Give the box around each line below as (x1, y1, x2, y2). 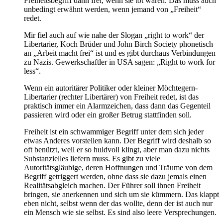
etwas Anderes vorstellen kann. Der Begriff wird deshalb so (24, 136, 211, 145)
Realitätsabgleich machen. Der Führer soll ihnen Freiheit (24, 181, 201, 190)
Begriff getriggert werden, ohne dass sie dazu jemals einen (24, 172, 207, 181)
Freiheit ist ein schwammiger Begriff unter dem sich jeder (24, 127, 204, 136)
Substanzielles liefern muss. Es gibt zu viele (24, 154, 160, 163)
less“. (24, 67, 41, 76)
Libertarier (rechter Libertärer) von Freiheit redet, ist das (24, 93, 199, 102)
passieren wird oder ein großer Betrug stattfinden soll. (24, 111, 192, 119)
